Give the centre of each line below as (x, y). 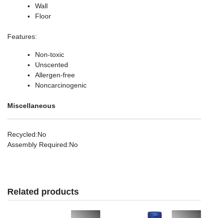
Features (21, 36)
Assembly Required (37, 144)
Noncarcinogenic (61, 85)
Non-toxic (50, 54)
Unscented (52, 64)
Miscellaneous (31, 105)
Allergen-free (55, 75)
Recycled (21, 134)
